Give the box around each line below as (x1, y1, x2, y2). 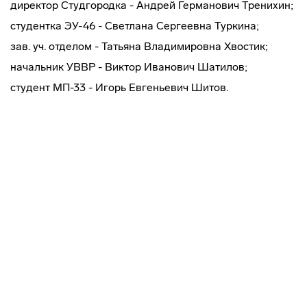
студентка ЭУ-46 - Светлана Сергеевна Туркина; (10, 19, 259, 32)
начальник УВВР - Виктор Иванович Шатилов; (10, 60, 247, 73)
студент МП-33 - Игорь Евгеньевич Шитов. (10, 81, 228, 94)
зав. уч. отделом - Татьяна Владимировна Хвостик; (10, 40, 268, 53)
